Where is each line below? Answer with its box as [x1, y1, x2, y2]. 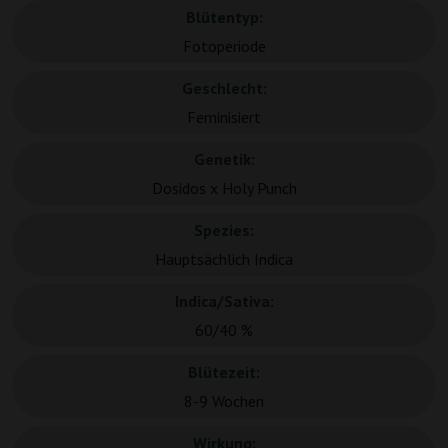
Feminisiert [187, 107, 261, 128]
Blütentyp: [185, 7, 263, 28]
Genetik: [193, 149, 255, 170]
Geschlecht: [181, 78, 267, 99]
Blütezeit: [188, 362, 260, 383]
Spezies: [194, 220, 254, 241]
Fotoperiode [182, 36, 266, 57]
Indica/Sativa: [174, 291, 274, 312]
